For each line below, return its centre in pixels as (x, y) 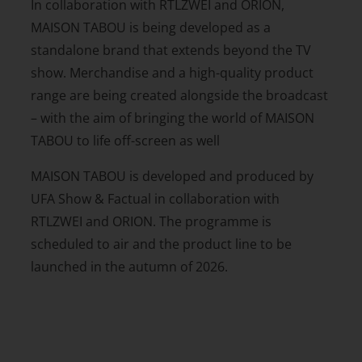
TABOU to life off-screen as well (125, 140)
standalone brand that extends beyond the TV (170, 50)
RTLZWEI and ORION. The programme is (151, 221)
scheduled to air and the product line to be (161, 244)
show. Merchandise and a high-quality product (172, 72)
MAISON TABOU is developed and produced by (172, 176)
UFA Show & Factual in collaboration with (155, 198)
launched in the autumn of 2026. (129, 266)
